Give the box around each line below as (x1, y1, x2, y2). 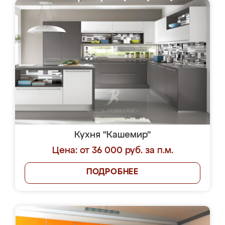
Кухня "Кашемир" (74, 131, 151, 140)
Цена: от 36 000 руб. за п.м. (52, 146, 173, 155)
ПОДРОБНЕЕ (86, 168, 139, 176)
